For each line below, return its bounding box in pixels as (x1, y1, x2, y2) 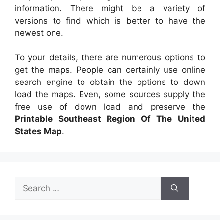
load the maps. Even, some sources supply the (15, 89, 205, 100)
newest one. (15, 27, 63, 38)
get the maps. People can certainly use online (15, 65, 205, 75)
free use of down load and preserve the (15, 102, 205, 112)
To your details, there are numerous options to (15, 53, 205, 63)
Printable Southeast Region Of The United (15, 114, 205, 124)
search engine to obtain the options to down (15, 77, 205, 87)
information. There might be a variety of (15, 3, 205, 13)
